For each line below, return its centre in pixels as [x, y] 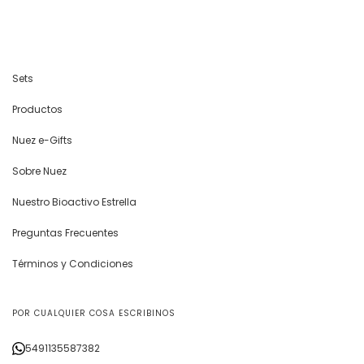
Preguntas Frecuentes [65, 233]
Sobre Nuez [39, 171]
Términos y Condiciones [73, 264]
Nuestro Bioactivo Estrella [74, 202]
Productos [37, 109]
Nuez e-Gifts [42, 140]
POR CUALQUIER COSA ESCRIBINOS [94, 313]
